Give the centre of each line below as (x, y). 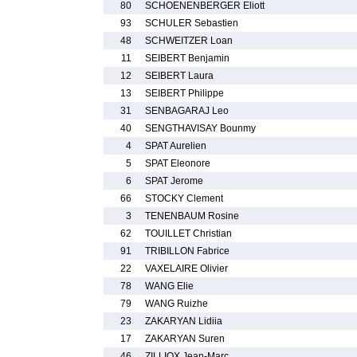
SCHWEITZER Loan (189, 41)
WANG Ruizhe (177, 304)
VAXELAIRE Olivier (186, 269)
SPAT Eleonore (178, 163)
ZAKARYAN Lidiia (184, 321)
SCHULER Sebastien (192, 23)
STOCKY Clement (184, 198)
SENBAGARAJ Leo (187, 111)
